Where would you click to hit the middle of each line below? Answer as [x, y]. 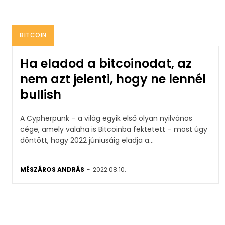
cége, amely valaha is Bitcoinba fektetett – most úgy [114, 129]
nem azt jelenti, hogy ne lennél [113, 79]
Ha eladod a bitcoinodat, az [106, 63]
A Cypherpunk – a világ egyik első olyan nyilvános [106, 118]
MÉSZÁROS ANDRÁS [52, 169]
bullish [41, 94]
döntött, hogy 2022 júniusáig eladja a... [87, 140]
